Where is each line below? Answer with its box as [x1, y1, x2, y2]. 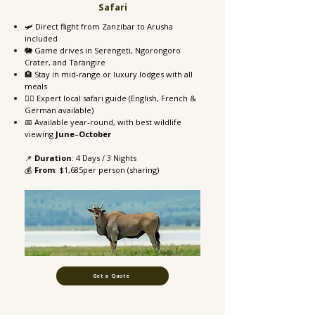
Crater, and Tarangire [25, 57, 105, 67]
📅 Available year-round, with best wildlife [25, 117, 181, 127]
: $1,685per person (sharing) [55, 165, 159, 175]
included [25, 33, 58, 44]
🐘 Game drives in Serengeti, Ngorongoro [25, 45, 181, 56]
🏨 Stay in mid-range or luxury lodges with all [25, 69, 193, 79]
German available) [25, 105, 94, 115]
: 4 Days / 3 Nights [72, 153, 136, 163]
